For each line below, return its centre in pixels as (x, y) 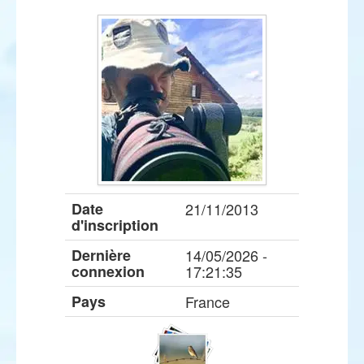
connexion (108, 271)
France (208, 301)
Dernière (101, 255)
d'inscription (115, 225)
